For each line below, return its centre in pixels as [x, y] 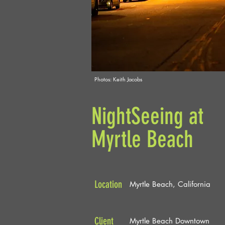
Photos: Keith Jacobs [118, 79]
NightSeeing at [147, 116]
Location [108, 184]
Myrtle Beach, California [170, 184]
